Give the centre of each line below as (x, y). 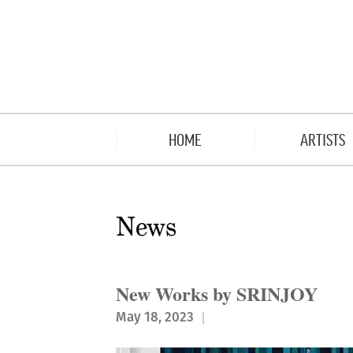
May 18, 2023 (155, 317)
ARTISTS (323, 139)
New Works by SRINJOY (217, 294)
